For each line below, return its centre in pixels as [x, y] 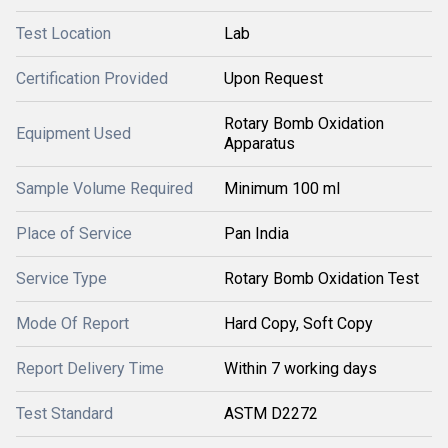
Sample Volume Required [104, 188]
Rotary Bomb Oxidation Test [321, 278]
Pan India [256, 233]
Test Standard [64, 413]
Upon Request [273, 78]
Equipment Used [73, 133]
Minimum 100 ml [282, 188]
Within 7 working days [300, 368]
